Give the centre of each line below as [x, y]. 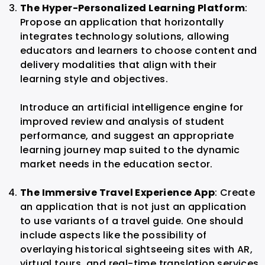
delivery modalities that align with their [119, 65]
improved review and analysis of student [122, 122]
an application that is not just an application [133, 207]
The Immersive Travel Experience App [117, 193]
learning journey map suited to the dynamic [130, 150]
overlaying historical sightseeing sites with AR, [137, 250]
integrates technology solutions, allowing [125, 37]
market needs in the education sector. [117, 164]
